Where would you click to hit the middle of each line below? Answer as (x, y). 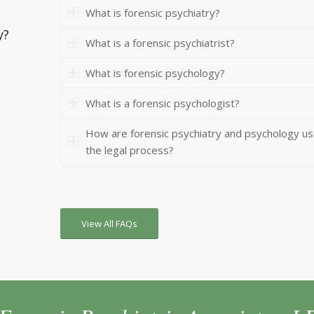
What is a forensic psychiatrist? (161, 43)
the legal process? (130, 150)
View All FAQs (110, 224)
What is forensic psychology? (156, 73)
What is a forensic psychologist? (163, 103)
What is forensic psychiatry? (153, 13)
